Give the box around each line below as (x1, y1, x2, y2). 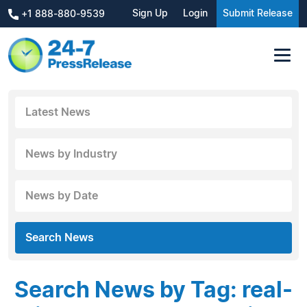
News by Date (25, 190, 98, 201)
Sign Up (132, 9, 168, 19)
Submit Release (223, 9, 293, 19)
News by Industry (25, 148, 117, 160)
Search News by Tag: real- (14, 279, 293, 302)
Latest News (25, 106, 90, 118)
